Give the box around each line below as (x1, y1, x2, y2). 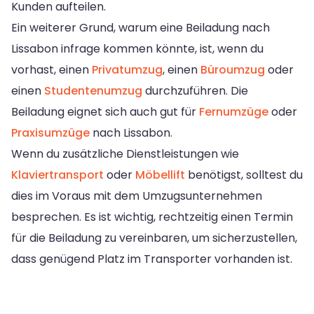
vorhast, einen (11, 61, 92, 78)
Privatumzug (92, 61, 163, 78)
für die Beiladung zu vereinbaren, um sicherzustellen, (11, 229, 297, 246)
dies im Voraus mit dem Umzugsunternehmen (11, 187, 262, 204)
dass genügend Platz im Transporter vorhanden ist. (11, 250, 292, 267)
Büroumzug (200, 61, 265, 78)
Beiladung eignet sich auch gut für (11, 103, 199, 120)
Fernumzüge (199, 103, 268, 120)
